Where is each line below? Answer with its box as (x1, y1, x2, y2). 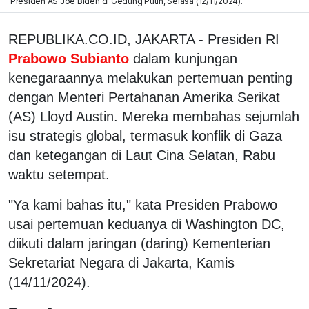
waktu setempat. (8, 166, 110, 182)
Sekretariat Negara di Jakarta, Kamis (8, 255, 235, 270)
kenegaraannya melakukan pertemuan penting (8, 70, 292, 86)
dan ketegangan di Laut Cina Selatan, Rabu (8, 147, 275, 163)
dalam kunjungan (133, 50, 237, 66)
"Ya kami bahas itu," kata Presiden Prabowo (8, 197, 277, 212)
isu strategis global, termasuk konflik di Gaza (8, 128, 282, 143)
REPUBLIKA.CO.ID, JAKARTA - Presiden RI (8, 31, 279, 47)
